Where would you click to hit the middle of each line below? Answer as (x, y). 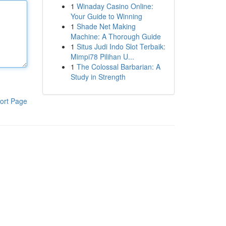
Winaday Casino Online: (115, 6)
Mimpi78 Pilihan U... (102, 56)
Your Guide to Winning (106, 16)
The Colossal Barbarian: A (118, 67)
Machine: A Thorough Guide (116, 36)
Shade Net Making (106, 26)
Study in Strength (98, 77)
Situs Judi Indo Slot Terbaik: (121, 46)
